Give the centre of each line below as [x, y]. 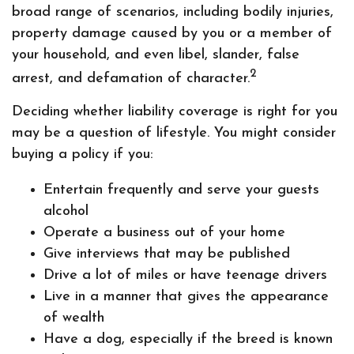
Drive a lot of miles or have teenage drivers [185, 275]
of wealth [74, 318]
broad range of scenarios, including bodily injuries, [173, 12]
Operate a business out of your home [164, 233]
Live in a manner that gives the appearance [186, 297]
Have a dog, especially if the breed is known [188, 339]
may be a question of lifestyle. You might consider [174, 133]
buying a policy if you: [83, 154]
